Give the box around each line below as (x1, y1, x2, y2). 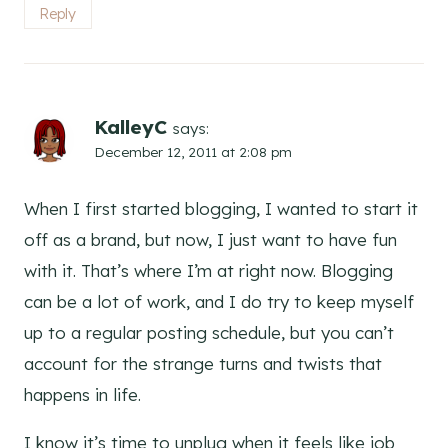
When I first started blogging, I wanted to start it (24, 198, 418, 220)
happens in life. (24, 384, 141, 406)
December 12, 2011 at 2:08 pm (94, 143, 292, 161)
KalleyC (94, 115, 167, 140)
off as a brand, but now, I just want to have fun (24, 229, 397, 251)
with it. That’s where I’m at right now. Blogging (24, 260, 393, 282)
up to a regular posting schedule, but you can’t (24, 322, 394, 344)
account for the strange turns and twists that (24, 353, 382, 375)
